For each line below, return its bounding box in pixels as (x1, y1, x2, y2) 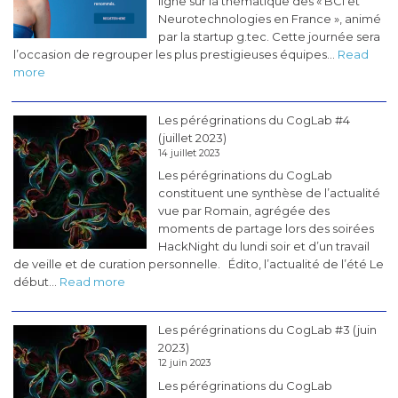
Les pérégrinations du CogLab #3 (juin (158, 322, 378, 338)
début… (13, 275, 60, 290)
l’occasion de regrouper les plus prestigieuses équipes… (13, 46, 338, 61)
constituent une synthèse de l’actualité (158, 186, 381, 201)
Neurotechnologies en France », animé (158, 11, 382, 26)
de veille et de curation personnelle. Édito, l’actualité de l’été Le (13, 257, 385, 272)
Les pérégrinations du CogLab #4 (158, 112, 351, 127)
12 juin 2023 (158, 357, 211, 370)
